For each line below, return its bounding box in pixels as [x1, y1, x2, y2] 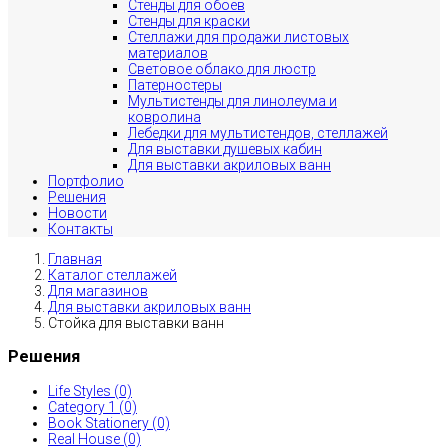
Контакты [48, 221, 113, 237]
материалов [128, 45, 208, 61]
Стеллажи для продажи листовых [128, 29, 349, 45]
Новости [48, 205, 107, 221]
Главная [48, 251, 102, 267]
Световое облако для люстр [128, 61, 316, 77]
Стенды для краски [128, 13, 250, 29]
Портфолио [48, 173, 124, 189]
